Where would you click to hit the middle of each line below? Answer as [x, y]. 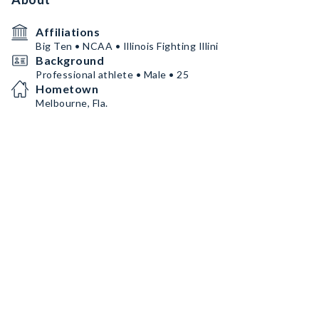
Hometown [67, 89]
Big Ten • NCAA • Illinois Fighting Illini [127, 46]
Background [70, 60]
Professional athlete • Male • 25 [112, 74]
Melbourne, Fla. [72, 103]
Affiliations [68, 32]
